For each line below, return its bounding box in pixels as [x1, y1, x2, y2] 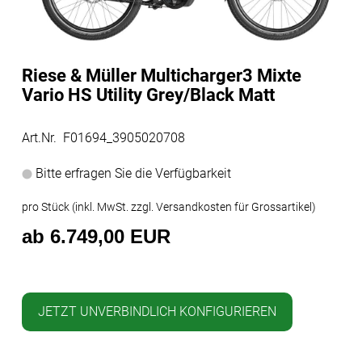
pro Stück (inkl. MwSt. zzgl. [22, 200, 156, 213]
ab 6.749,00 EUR [22, 225, 170, 247]
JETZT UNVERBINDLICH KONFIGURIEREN [38, 303, 276, 319]
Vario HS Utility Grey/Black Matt [22, 84, 275, 105]
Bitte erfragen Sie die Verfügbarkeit [32, 165, 231, 181]
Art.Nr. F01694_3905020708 [22, 129, 185, 145]
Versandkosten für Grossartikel [156, 200, 312, 213]
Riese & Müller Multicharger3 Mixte [22, 65, 301, 86]
